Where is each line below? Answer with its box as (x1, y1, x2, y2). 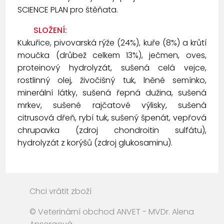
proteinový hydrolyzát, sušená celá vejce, (17, 62, 206, 74)
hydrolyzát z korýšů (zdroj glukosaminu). (17, 137, 173, 149)
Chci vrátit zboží (29, 185, 92, 197)
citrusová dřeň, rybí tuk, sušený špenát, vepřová (17, 112, 206, 124)
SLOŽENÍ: (33, 24, 67, 36)
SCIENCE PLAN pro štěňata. (17, 4, 118, 16)
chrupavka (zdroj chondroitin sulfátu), (17, 124, 206, 136)
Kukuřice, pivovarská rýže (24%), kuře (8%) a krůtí (17, 37, 206, 49)
